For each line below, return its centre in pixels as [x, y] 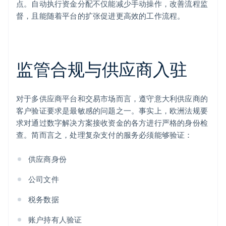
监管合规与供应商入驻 [102, 69]
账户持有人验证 [55, 220]
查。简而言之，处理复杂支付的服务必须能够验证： [104, 135]
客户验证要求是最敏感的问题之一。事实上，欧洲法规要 [112, 111]
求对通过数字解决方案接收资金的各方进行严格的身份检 [112, 123]
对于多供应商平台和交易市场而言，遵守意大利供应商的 [112, 99]
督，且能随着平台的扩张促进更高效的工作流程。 [101, 16]
